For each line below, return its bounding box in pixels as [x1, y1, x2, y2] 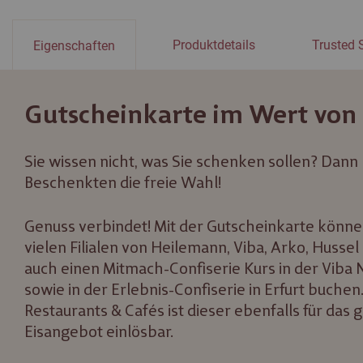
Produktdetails [173, 37, 255, 53]
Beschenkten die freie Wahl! [24, 173, 221, 193]
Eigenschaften [33, 37, 115, 53]
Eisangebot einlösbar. [24, 322, 173, 342]
